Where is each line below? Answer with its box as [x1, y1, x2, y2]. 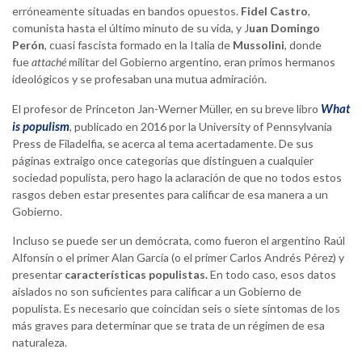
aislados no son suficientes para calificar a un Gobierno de [12, 284, 301, 299]
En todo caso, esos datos [208, 267, 336, 282]
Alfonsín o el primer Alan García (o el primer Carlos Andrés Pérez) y [12, 250, 344, 265]
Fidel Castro [241, 4, 308, 19]
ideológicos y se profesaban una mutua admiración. [12, 72, 267, 86]
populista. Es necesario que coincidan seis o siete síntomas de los [12, 301, 340, 316]
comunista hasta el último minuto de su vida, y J [12, 21, 249, 36]
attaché [32, 55, 69, 69]
